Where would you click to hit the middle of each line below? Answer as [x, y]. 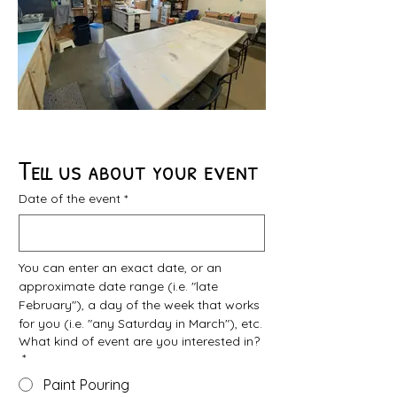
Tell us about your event [139, 170]
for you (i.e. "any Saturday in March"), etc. [140, 323]
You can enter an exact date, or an [120, 268]
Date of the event [70, 198]
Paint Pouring [86, 385]
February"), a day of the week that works [139, 305]
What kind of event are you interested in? [139, 341]
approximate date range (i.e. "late [118, 286]
